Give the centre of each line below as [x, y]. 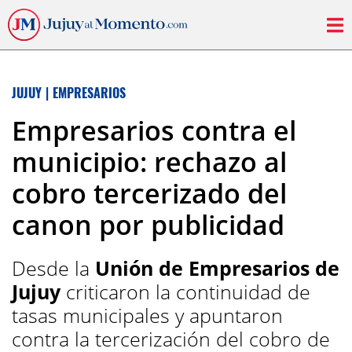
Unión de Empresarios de [214, 268]
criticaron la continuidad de [185, 291]
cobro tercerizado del [149, 193]
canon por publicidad [148, 225]
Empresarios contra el [154, 130]
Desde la [51, 268]
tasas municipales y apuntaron [147, 315]
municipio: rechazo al [149, 162]
